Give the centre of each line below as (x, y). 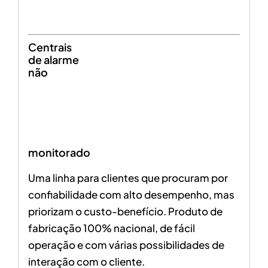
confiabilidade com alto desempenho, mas (131, 194)
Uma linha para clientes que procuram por (128, 177)
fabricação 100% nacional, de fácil (111, 228)
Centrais (50, 47)
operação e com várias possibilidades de (126, 244)
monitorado (59, 152)
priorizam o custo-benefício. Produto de (125, 211)
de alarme (53, 59)
